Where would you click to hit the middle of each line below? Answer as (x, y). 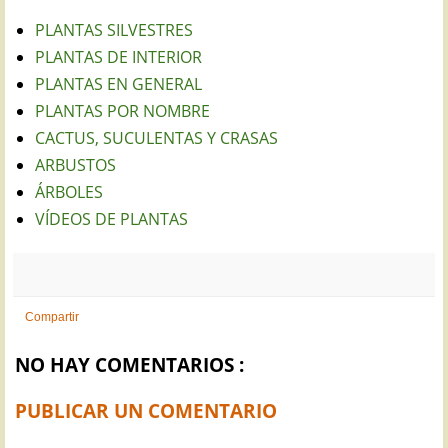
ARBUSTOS (75, 164)
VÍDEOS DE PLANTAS (111, 218)
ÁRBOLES (69, 191)
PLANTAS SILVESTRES (114, 29)
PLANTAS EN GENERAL (118, 83)
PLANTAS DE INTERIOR (118, 56)
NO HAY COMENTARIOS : (129, 364)
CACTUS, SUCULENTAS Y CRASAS (156, 137)
